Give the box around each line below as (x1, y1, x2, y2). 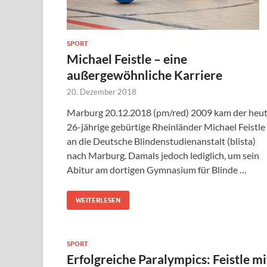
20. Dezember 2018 (67, 87, 136, 97)
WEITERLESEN (76, 196, 120, 205)
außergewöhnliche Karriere (67, 67, 222, 83)
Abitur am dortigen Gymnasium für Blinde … (67, 164, 247, 176)
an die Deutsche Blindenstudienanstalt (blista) (67, 135, 256, 147)
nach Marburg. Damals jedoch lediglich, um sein (67, 150, 259, 162)
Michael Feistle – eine (67, 51, 187, 67)
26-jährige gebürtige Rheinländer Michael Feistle (67, 121, 265, 133)
